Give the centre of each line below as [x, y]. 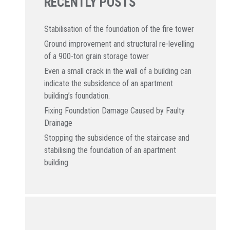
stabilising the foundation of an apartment [110, 150]
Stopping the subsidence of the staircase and [117, 138]
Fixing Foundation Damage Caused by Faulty [115, 111]
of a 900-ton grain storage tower [97, 56]
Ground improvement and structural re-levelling [119, 44]
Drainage [59, 123]
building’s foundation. [77, 96]
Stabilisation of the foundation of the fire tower [119, 29]
